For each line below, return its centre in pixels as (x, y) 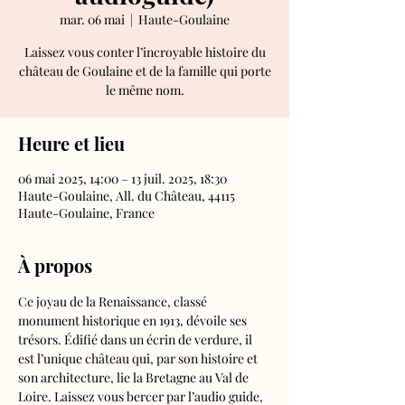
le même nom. (145, 90)
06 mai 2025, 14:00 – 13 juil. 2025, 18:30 (122, 179)
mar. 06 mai (92, 19)
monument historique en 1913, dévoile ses (134, 320)
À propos (55, 265)
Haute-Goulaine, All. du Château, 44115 (127, 196)
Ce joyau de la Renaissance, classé (114, 301)
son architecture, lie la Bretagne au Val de (135, 377)
